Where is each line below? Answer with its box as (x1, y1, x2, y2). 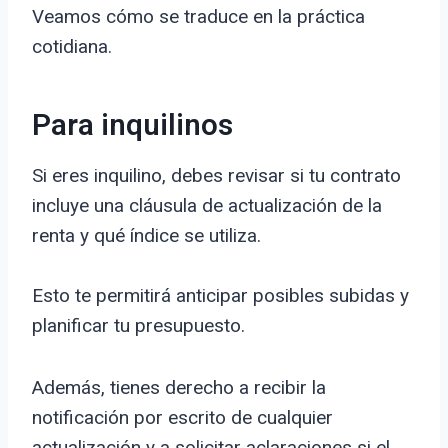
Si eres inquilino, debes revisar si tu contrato (32, 164, 401, 188)
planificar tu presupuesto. (32, 314, 245, 338)
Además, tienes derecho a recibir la (32, 376, 326, 400)
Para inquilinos (32, 104, 233, 149)
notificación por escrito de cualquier (32, 406, 333, 430)
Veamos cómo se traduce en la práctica (32, 5, 365, 29)
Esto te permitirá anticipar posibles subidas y (32, 284, 409, 308)
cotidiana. (32, 35, 112, 59)
